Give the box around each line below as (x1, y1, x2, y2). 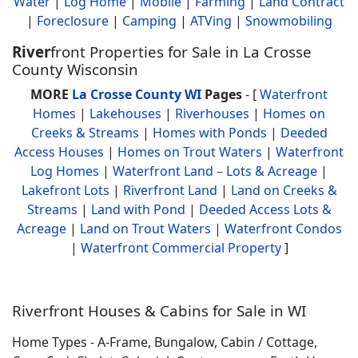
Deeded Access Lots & (198, 201, 332, 218)
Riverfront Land (122, 181, 217, 199)
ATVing (189, 12, 232, 30)
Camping (121, 12, 177, 30)
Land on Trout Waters (79, 220, 211, 237)
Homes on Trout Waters (117, 143, 262, 161)
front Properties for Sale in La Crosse (50, 42, 312, 62)
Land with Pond (90, 201, 185, 218)
